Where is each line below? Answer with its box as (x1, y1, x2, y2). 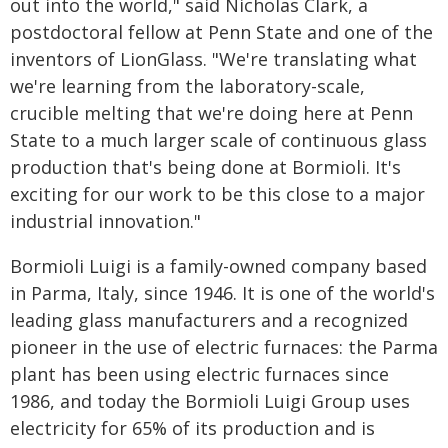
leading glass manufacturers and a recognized (10, 308, 408, 332)
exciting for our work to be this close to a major (10, 182, 425, 206)
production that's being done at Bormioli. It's (10, 155, 401, 179)
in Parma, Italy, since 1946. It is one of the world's (10, 281, 435, 305)
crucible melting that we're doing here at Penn (10, 101, 413, 125)
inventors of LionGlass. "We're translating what (10, 47, 417, 71)
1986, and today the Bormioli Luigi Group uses (10, 389, 410, 413)
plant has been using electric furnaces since (10, 362, 389, 386)
